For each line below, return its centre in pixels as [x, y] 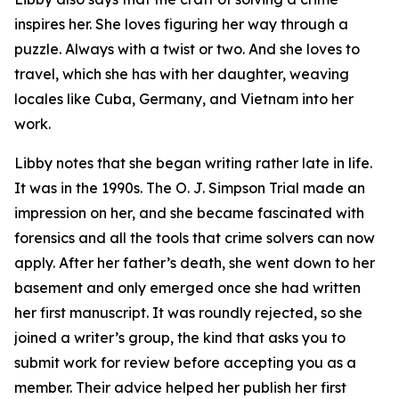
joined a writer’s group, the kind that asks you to [180, 338]
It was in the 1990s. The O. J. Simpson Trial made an [190, 188]
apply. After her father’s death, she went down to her [195, 263]
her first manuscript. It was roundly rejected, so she [188, 313]
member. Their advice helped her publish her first [180, 387]
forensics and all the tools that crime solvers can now [195, 238]
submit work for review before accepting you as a [185, 362]
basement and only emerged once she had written [187, 288]
